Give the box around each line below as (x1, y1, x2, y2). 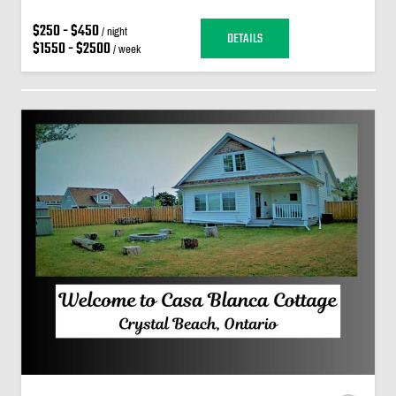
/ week (110, 42, 141, 56)
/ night (98, 25, 127, 38)
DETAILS (226, 27, 263, 49)
